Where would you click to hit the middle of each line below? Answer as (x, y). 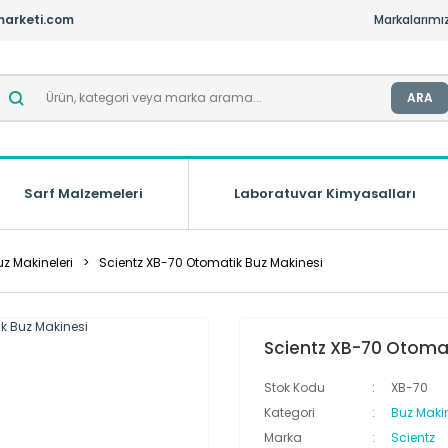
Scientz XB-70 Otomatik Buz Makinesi (211, 262)
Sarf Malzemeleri (83, 193)
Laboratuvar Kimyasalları (325, 193)
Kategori (289, 412)
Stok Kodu (294, 387)
